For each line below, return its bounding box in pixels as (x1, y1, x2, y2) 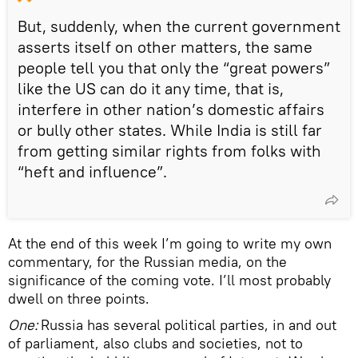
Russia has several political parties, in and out (41, 315, 336, 334)
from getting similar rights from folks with (18, 140, 321, 161)
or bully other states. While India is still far (18, 119, 322, 140)
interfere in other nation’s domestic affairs (18, 98, 324, 119)
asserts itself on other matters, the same (18, 36, 312, 57)
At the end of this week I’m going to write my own (8, 233, 332, 253)
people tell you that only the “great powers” (18, 57, 330, 78)
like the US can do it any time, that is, (18, 78, 284, 98)
